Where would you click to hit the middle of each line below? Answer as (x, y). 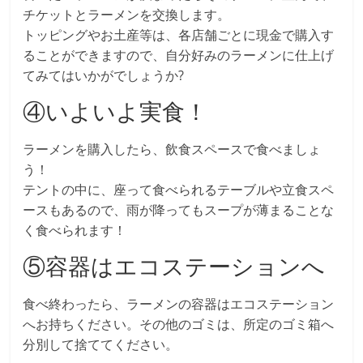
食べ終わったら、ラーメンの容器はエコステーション (179, 303)
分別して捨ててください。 (101, 344)
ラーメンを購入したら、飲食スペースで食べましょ (172, 149)
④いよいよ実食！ (115, 111)
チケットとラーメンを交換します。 (127, 14)
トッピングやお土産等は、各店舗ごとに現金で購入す (179, 34)
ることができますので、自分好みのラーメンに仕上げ (179, 55)
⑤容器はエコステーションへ (174, 265)
